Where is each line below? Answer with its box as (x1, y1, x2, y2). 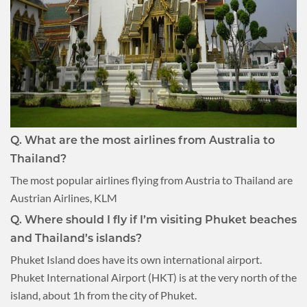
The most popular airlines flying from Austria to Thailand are (10, 173, 293, 186)
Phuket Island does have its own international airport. (10, 252, 262, 266)
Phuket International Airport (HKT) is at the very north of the (10, 270, 297, 284)
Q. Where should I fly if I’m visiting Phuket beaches (10, 212, 297, 226)
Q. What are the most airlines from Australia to (10, 133, 275, 147)
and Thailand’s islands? (10, 231, 142, 245)
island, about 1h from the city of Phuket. (10, 288, 197, 302)
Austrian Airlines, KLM (10, 191, 117, 204)
